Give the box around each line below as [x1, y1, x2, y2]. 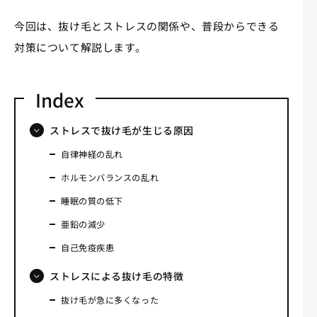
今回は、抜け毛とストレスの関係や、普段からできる [14, 18, 279, 33]
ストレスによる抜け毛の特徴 [50, 268, 184, 283]
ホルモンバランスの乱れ [61, 171, 159, 184]
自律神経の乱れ [61, 147, 123, 161]
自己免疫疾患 [61, 241, 115, 254]
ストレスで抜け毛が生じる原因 [50, 122, 194, 137]
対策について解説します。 [14, 39, 146, 54]
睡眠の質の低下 [61, 194, 123, 207]
